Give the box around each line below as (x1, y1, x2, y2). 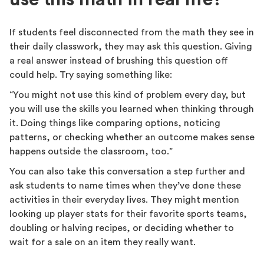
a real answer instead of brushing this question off (9, 56, 228, 65)
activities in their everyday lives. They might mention (9, 195, 239, 204)
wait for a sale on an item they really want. (9, 237, 196, 247)
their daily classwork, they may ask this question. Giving (9, 42, 252, 51)
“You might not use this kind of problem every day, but (9, 90, 246, 100)
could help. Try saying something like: (9, 70, 172, 80)
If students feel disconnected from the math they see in (9, 28, 254, 37)
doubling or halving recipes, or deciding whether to (9, 223, 234, 233)
